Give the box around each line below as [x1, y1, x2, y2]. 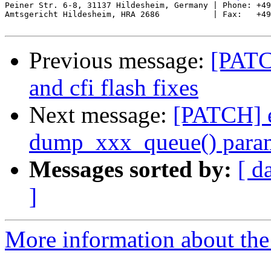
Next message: [29, 102, 173, 128]
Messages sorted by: [29, 156, 232, 183]
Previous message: [29, 47, 211, 74]
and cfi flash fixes [29, 74, 198, 101]
